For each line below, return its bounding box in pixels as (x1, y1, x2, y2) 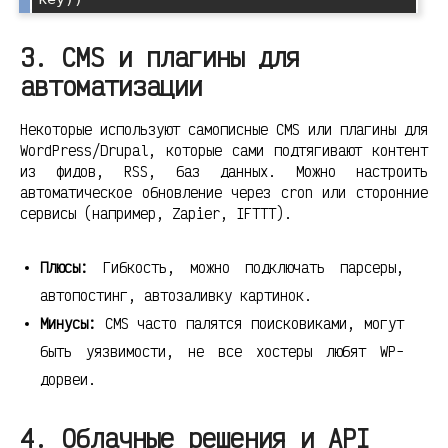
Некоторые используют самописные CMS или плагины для (20, 120, 428, 140)
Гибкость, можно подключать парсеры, (88, 258, 404, 278)
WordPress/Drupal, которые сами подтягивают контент (20, 141, 428, 161)
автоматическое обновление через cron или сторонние (20, 183, 428, 203)
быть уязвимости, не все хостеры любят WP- (40, 342, 404, 362)
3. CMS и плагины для (20, 41, 300, 74)
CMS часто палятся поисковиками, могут (96, 314, 404, 334)
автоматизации (20, 70, 202, 103)
